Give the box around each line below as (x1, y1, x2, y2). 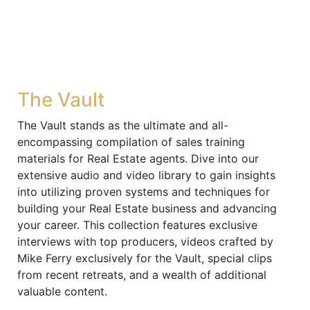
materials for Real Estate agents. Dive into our (17, 152, 259, 165)
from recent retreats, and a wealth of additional (17, 268, 266, 282)
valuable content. (17, 284, 107, 298)
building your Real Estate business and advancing (17, 201, 277, 215)
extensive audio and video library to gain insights (17, 168, 275, 182)
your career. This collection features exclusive (17, 218, 257, 232)
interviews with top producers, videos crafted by (17, 235, 273, 248)
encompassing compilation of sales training (17, 135, 245, 149)
